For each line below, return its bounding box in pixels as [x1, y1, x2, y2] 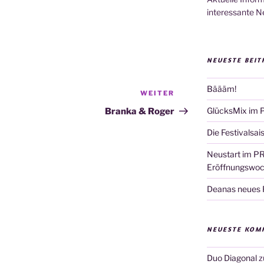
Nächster [174, 89, 217, 101]
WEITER [140, 89, 175, 98]
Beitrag [174, 103, 209, 115]
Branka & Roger [105, 106, 175, 117]
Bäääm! [206, 84, 236, 94]
